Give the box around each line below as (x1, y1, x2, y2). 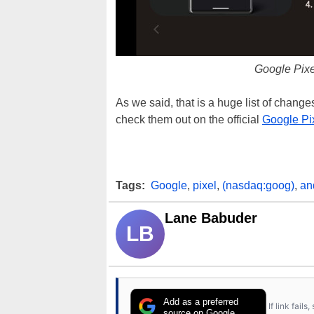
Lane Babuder (165, 210, 257, 226)
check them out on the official (116, 114, 262, 125)
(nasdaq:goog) (222, 179, 294, 191)
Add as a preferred (163, 296, 239, 307)
